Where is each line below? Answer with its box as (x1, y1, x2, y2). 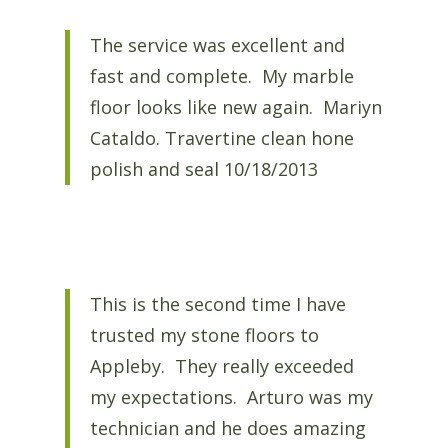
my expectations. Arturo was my (89, 384, 373, 409)
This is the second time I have (89, 291, 346, 316)
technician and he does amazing (89, 415, 366, 440)
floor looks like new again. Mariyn (89, 95, 382, 120)
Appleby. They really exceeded (89, 353, 354, 378)
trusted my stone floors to (89, 322, 319, 347)
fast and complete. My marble (89, 64, 354, 89)
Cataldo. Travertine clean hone (89, 126, 354, 151)
